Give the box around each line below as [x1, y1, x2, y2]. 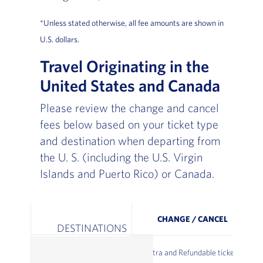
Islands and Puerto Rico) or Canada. [39, 167, 214, 181]
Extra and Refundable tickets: [144, 248, 242, 258]
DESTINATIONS [57, 222, 127, 235]
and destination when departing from [39, 134, 220, 148]
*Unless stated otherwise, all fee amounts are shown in [39, 18, 224, 28]
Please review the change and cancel [39, 101, 219, 115]
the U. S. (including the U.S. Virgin [39, 150, 203, 164]
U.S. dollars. [39, 35, 81, 45]
